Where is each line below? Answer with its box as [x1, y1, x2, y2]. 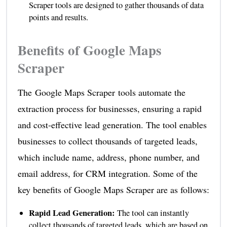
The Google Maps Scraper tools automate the [17, 86, 185, 98]
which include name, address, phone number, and [17, 150, 200, 163]
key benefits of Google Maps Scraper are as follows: [17, 183, 209, 196]
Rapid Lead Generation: [28, 206, 117, 219]
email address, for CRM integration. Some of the [17, 167, 198, 179]
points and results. [28, 11, 88, 23]
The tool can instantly [117, 207, 189, 218]
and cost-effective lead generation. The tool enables [17, 118, 207, 131]
